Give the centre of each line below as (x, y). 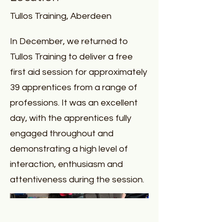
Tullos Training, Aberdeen (61, 16)
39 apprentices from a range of (74, 87)
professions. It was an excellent (74, 103)
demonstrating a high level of (69, 149)
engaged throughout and (62, 134)
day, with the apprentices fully (71, 118)
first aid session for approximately (79, 72)
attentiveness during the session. (77, 180)
